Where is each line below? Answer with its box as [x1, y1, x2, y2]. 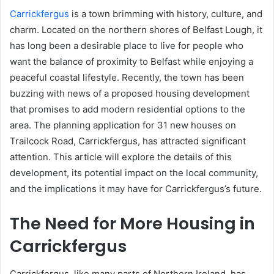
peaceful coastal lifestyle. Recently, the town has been [10, 72, 244, 83]
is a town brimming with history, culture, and [69, 8, 262, 20]
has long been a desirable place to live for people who [10, 40, 243, 51]
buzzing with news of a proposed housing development [10, 87, 250, 99]
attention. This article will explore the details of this [10, 151, 232, 163]
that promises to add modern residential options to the [10, 103, 245, 115]
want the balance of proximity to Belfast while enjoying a [10, 56, 253, 67]
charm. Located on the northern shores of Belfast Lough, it [10, 24, 262, 35]
